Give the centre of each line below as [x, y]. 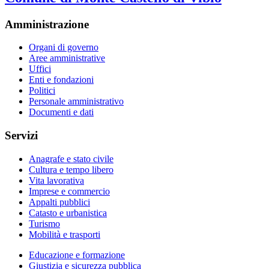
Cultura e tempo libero [71, 169]
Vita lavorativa [56, 180]
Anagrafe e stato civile [71, 159]
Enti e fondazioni [61, 80]
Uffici [40, 69]
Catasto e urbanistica [68, 213]
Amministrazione [47, 24]
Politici [42, 91]
